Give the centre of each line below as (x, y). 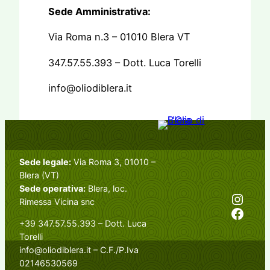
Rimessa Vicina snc (57, 201)
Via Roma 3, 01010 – (113, 162)
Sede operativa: (52, 188)
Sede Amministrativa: (99, 12)
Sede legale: (45, 162)
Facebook (233, 213)
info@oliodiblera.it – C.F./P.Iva (79, 250)
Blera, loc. (106, 188)
